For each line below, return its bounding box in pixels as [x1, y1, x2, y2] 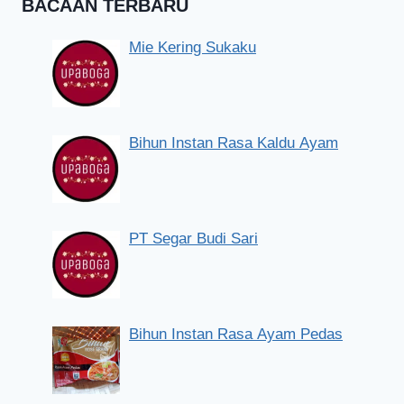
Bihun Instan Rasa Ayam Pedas [129, 325, 343, 343]
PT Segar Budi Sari [129, 229, 258, 247]
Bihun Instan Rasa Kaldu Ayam [129, 133, 338, 151]
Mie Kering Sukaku [129, 38, 256, 56]
